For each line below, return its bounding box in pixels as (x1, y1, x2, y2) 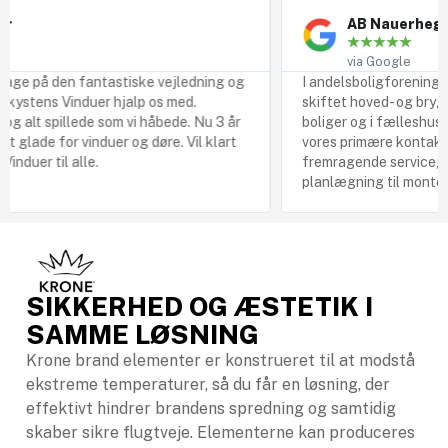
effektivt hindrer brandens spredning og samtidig (26, 399, 396, 419)
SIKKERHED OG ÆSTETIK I (26, 291, 373, 323)
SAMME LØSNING (26, 319, 259, 351)
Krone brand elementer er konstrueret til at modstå (26, 351, 415, 371)
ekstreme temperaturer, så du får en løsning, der (26, 375, 390, 395)
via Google (301, 54, 366, 70)
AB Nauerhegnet (301, 16, 423, 33)
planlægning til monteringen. (256, 174, 443, 191)
